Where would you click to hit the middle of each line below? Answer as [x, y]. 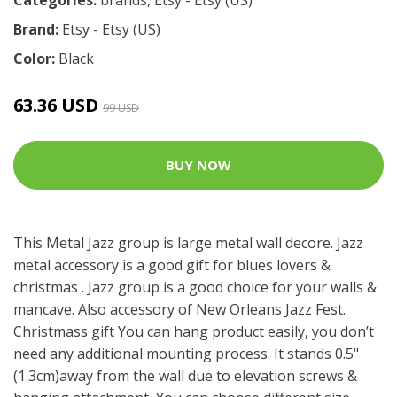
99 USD [121, 107]
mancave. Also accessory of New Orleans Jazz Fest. [179, 309]
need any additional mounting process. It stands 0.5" [186, 353]
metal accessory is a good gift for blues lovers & [172, 265]
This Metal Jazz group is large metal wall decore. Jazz [188, 242]
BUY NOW [198, 165]
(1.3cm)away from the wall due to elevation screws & [185, 375]
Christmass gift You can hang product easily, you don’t [194, 331]
